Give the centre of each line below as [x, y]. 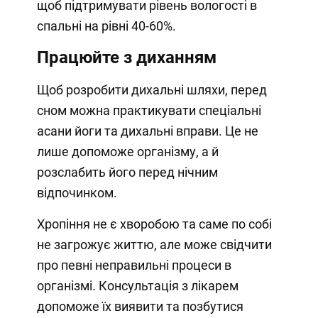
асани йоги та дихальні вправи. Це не [147, 131]
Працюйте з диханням [126, 57]
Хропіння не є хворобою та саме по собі [154, 224]
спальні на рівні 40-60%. [106, 26]
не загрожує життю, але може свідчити [154, 244]
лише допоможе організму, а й [127, 151]
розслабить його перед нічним [127, 172]
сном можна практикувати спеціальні [149, 110]
